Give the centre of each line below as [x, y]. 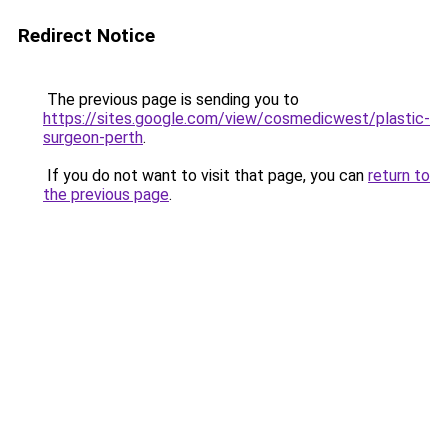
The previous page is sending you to [171, 99]
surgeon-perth [93, 137]
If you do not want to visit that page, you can [205, 175]
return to [399, 175]
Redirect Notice [86, 35]
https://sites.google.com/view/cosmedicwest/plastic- [236, 118]
